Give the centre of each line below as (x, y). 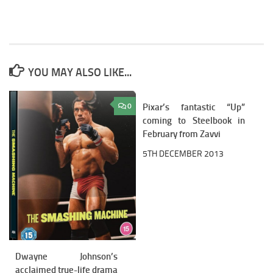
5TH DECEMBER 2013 (183, 154)
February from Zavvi (182, 134)
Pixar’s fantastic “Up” (194, 107)
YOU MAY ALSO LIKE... (80, 72)
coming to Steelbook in (194, 120)
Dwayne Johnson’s (66, 256)
